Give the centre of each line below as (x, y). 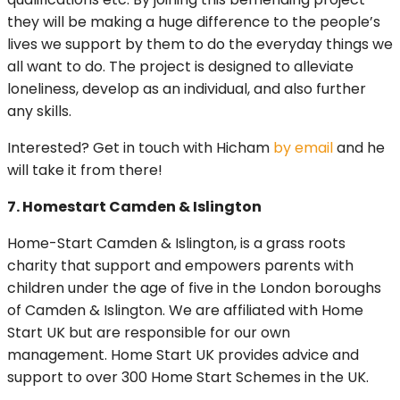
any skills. (39, 112)
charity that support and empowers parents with (180, 266)
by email (303, 148)
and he (359, 148)
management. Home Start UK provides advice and (183, 355)
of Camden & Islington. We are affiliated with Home (185, 311)
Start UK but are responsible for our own (149, 333)
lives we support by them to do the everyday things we (200, 45)
